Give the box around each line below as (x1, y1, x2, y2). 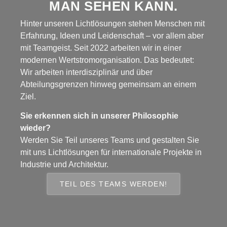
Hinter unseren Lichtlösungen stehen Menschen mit (20, 19, 205, 28)
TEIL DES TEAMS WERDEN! (59, 180, 168, 188)
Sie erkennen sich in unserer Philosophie (20, 111, 178, 120)
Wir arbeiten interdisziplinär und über (20, 67, 153, 77)
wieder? (20, 123, 51, 132)
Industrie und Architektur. (20, 160, 108, 169)
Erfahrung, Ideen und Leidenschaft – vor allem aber (20, 31, 204, 40)
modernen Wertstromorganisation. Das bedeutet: (20, 55, 194, 64)
